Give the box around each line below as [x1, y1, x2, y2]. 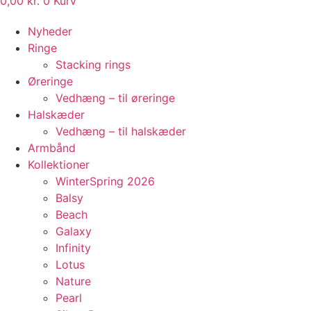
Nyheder [28, 24, 72, 38]
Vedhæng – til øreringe [56, 90, 175, 105]
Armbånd [28, 140, 76, 155]
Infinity [56, 240, 91, 255]
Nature [56, 274, 91, 288]
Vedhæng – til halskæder [56, 124, 186, 138]
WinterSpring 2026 [56, 174, 155, 188]
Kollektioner [28, 157, 90, 171]
